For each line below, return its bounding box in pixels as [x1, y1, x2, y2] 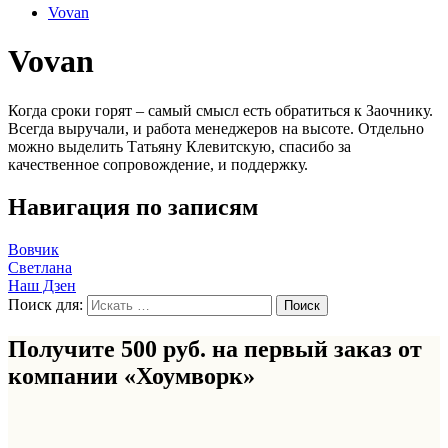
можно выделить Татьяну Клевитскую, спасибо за [8, 137, 351, 155]
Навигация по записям [8, 193, 258, 220]
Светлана [8, 258, 72, 276]
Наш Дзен [8, 276, 76, 294]
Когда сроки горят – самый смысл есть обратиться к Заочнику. [8, 101, 433, 119]
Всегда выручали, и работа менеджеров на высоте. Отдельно [8, 119, 424, 137]
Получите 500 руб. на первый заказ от [8, 335, 422, 362]
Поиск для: [8, 295, 87, 313]
